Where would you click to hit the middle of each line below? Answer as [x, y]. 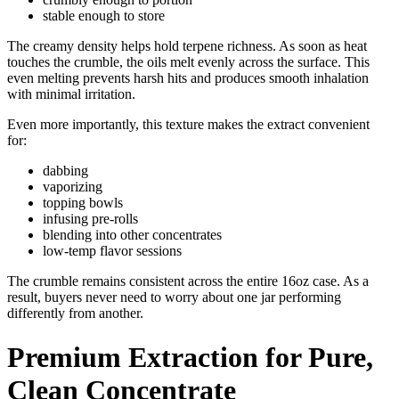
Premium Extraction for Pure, [190, 357]
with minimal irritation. [71, 94]
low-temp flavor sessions [112, 251]
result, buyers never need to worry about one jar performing [174, 297]
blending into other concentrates [132, 235]
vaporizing [73, 187]
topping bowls [83, 203]
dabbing [65, 171]
